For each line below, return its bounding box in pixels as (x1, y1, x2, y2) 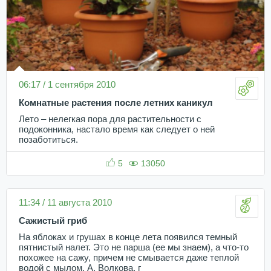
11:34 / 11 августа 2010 (19, 197, 112, 208)
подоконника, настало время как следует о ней (19, 125, 215, 135)
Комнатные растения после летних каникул (19, 98, 213, 108)
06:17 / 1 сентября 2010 (19, 79, 116, 90)
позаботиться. (19, 135, 78, 145)
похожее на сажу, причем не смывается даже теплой (19, 253, 239, 263)
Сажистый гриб (19, 216, 87, 226)
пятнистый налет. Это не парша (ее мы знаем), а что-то (19, 243, 249, 253)
